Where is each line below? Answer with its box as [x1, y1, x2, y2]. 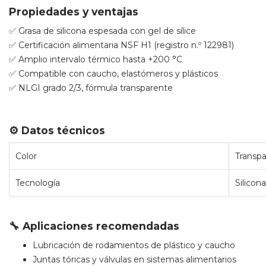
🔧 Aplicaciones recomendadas [9, 219, 179, 232]
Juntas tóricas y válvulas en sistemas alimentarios [33, 254, 236, 265]
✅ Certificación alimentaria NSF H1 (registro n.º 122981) [9, 39, 234, 50]
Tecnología [15, 177, 60, 188]
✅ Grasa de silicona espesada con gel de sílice [9, 25, 196, 36]
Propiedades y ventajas [9, 5, 138, 18]
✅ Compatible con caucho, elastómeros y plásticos [9, 68, 218, 79]
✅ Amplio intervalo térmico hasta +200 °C [9, 53, 182, 65]
